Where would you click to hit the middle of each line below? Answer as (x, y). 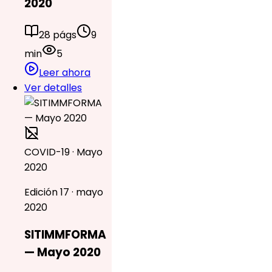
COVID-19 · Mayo (63, 152)
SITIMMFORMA (65, 235)
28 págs (58, 35)
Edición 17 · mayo (64, 192)
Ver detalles (53, 87)
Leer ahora (65, 72)
